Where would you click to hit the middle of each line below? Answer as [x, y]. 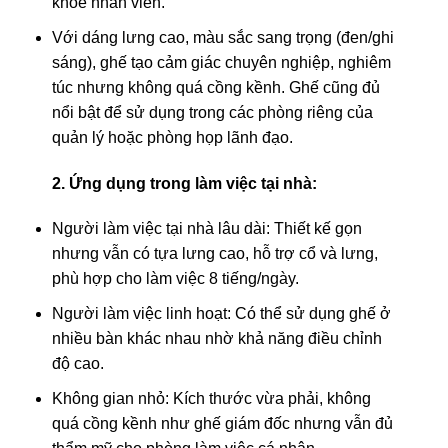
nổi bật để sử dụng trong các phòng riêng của [212, 112]
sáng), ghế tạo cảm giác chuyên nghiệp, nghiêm [221, 62]
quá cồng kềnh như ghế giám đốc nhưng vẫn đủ [222, 423]
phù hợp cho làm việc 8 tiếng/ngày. [175, 279]
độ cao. [77, 363]
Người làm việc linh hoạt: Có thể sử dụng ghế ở [221, 313]
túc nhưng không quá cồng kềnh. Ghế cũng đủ [215, 87]
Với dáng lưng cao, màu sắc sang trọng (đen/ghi [222, 37]
